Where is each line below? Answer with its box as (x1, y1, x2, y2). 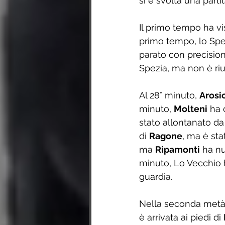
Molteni (174, 103, 207, 115)
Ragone (149, 131, 182, 142)
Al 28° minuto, (139, 90, 199, 101)
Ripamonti (155, 144, 200, 155)
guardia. (139, 171, 172, 182)
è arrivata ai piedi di (139, 212, 223, 223)
